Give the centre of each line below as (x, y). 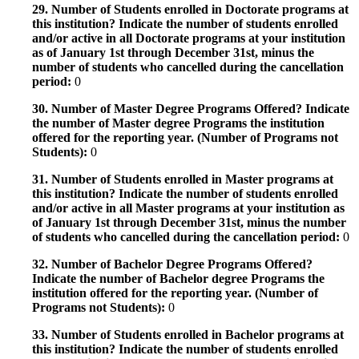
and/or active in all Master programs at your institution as (188, 208)
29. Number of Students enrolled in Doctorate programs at (190, 9)
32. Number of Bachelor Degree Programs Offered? (172, 264)
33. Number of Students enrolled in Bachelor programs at (188, 334)
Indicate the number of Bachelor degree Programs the (178, 278)
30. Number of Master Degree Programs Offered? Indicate (191, 108)
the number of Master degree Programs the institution (178, 123)
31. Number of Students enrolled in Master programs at (183, 179)
